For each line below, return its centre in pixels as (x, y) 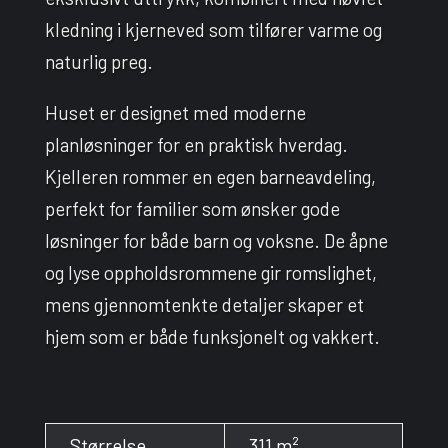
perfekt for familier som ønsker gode (192, 208)
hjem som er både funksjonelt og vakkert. (212, 336)
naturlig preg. (98, 61)
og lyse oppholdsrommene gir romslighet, (210, 272)
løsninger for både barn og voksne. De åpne (216, 240)
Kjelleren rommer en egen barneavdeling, (210, 176)
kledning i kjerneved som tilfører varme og (213, 29)
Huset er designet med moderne (175, 112)
